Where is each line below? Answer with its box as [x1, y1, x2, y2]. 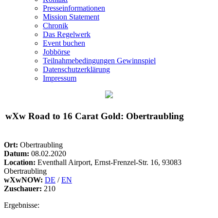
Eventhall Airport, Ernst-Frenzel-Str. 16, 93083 [36, 158, 182, 166]
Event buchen [43, 39, 85, 47]
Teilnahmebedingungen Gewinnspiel [43, 56, 156, 65]
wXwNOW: [4, 176, 43, 184]
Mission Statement [43, 13, 99, 21]
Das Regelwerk [43, 30, 91, 38]
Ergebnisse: [4, 201, 39, 209]
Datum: [4, 149, 29, 158]
